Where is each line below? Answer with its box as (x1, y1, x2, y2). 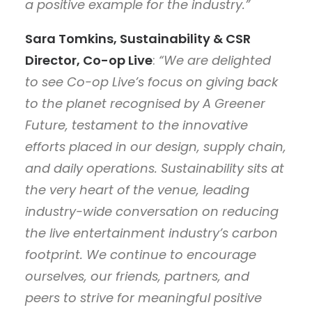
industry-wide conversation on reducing (25, 202, 279, 220)
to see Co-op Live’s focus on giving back (25, 72, 278, 91)
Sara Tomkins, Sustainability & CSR (25, 29, 251, 47)
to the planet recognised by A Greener (25, 94, 265, 112)
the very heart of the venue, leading (25, 180, 249, 198)
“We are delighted (159, 51, 271, 69)
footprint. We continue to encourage (25, 245, 256, 263)
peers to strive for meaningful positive (25, 288, 262, 306)
